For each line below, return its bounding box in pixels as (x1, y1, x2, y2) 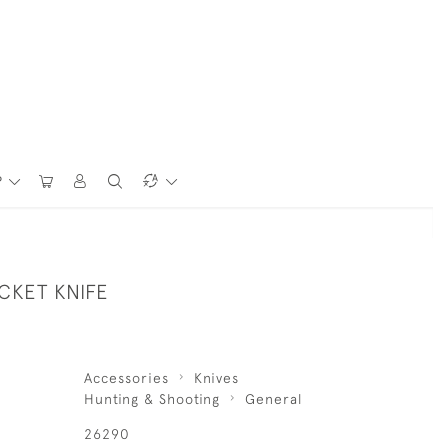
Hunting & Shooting (83, 391, 220, 407)
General (244, 391, 302, 407)
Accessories (83, 370, 169, 386)
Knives (193, 370, 239, 386)
